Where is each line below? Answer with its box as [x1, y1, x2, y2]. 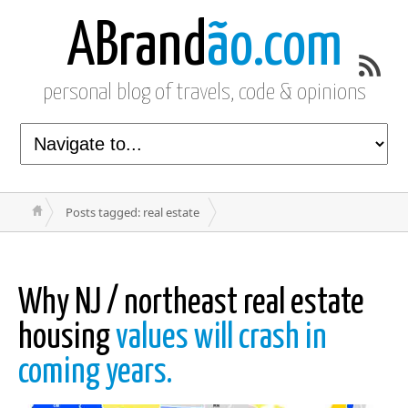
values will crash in [116, 321, 327, 355]
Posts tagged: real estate [66, 204, 199, 220]
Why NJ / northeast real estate [18, 287, 364, 321]
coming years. [18, 356, 172, 390]
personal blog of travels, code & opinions [42, 82, 366, 104]
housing [18, 321, 116, 355]
